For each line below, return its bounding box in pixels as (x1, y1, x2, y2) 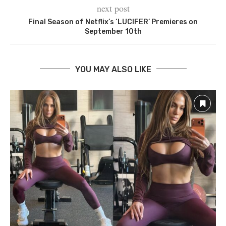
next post (96, 2, 130, 14)
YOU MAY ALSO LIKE (75, 64, 151, 74)
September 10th (84, 27, 142, 36)
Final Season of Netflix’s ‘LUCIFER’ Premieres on (28, 17, 198, 26)
